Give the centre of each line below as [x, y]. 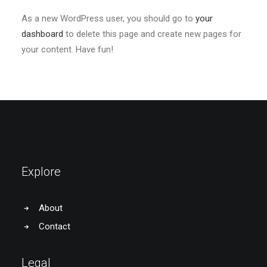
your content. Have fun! [67, 49]
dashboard [42, 34]
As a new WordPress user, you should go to [108, 18]
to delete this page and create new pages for [152, 34]
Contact [54, 226]
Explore [41, 172]
